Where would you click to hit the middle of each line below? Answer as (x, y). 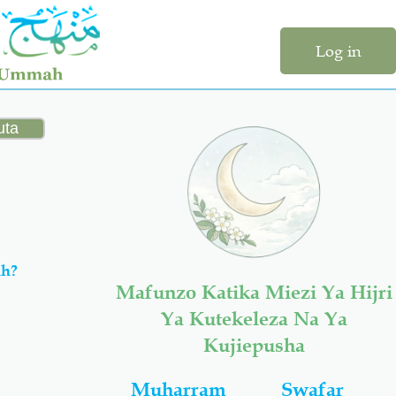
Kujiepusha (254, 345)
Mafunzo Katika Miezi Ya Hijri (254, 292)
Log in (338, 51)
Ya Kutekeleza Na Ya (254, 319)
